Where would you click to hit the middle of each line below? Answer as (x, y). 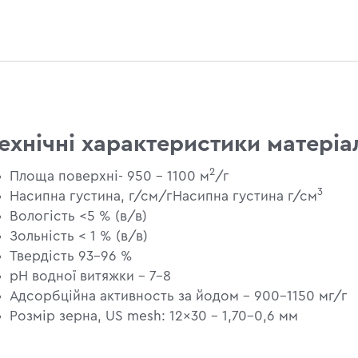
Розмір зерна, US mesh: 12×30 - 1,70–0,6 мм (154, 316)
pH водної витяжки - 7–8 (91, 276)
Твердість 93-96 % (72, 256)
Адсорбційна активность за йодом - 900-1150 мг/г (179, 296)
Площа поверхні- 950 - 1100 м (110, 176)
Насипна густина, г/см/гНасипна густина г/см (164, 196)
